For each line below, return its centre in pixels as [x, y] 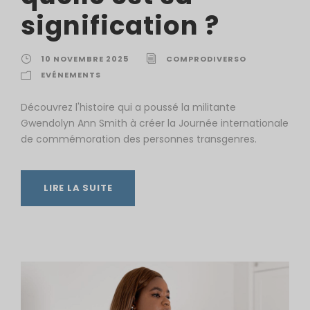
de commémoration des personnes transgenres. [139, 139]
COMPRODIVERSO [206, 58]
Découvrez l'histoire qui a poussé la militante [128, 107]
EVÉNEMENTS [71, 74]
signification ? [120, 25]
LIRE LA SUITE [78, 188]
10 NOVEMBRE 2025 [85, 58]
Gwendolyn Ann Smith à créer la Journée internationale [155, 123]
